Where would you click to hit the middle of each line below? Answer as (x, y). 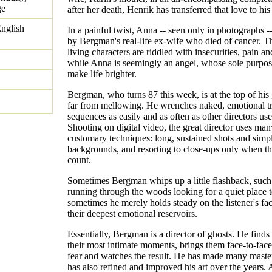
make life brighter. (102, 74)
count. (79, 160)
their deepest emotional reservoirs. (132, 214)
